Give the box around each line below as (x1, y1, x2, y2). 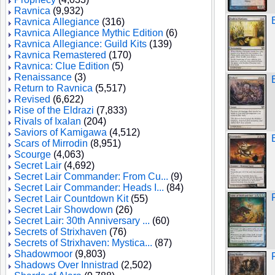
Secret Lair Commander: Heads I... (14, 182, 164, 193)
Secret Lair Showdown (14, 204, 113, 215)
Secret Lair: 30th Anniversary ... (14, 215, 150, 226)
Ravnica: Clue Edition (14, 61, 109, 71)
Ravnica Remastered (14, 50, 106, 60)
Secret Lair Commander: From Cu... (14, 171, 168, 182)
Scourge (14, 149, 51, 160)
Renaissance (14, 72, 72, 82)
